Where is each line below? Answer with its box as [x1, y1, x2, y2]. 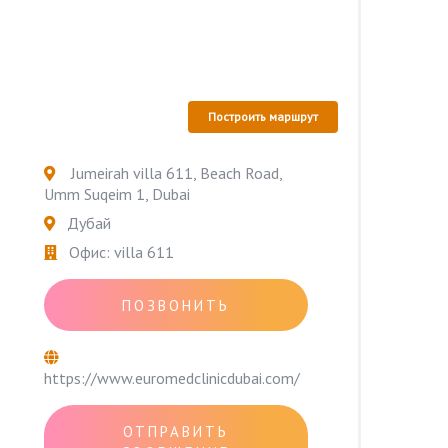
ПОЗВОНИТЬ [122, 295, 230, 315]
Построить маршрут [208, 109, 318, 124]
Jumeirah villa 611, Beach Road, [67, 163, 282, 183]
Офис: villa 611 [69, 242, 174, 262]
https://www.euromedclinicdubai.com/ [44, 368, 300, 388]
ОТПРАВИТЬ [123, 421, 229, 441]
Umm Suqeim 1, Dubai [44, 184, 190, 204]
